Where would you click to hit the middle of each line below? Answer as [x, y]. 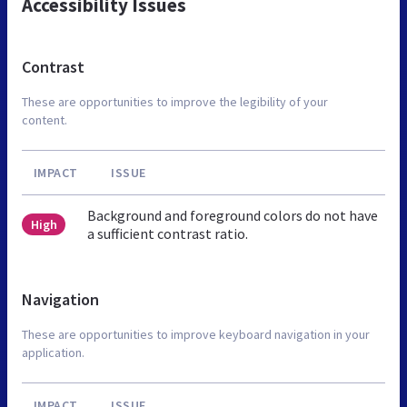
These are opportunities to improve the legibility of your [175, 101]
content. [45, 119]
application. [53, 352]
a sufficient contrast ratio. [168, 233]
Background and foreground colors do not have [233, 215]
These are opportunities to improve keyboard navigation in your [196, 334]
